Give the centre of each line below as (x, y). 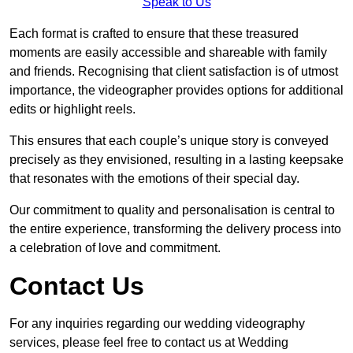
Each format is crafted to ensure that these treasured (154, 34)
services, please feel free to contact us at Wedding (149, 343)
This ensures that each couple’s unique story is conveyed (169, 141)
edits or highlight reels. (72, 110)
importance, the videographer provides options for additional (176, 91)
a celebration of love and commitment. (115, 248)
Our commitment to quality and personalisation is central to (172, 210)
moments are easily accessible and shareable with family (168, 53)
